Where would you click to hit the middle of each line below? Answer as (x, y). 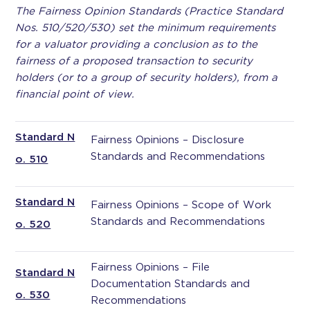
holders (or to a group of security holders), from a (147, 77)
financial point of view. (75, 94)
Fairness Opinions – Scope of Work (181, 205)
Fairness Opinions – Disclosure (168, 140)
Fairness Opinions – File (151, 267)
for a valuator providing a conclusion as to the (137, 44)
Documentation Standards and (171, 284)
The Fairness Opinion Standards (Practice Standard (149, 11)
